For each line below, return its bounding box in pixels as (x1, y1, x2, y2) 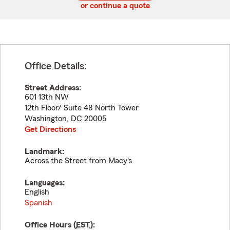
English (25, 188, 49, 196)
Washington (25, 114, 67, 123)
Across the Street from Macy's (25, 157, 132, 165)
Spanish (25, 199, 52, 207)
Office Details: (25, 61, 87, 71)
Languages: (25, 179, 65, 187)
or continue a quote (80, 2, 150, 10)
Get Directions (25, 125, 76, 133)
